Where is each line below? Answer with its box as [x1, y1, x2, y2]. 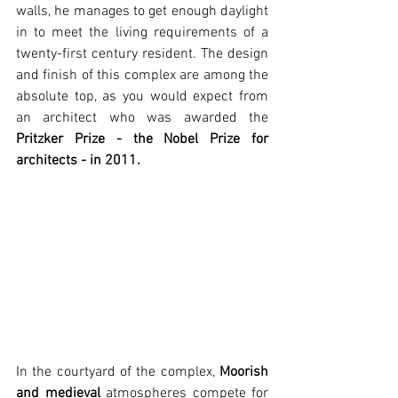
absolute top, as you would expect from [16, 88, 268, 107]
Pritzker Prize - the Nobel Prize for [16, 131, 268, 149]
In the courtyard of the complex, [16, 362, 219, 381]
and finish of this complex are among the [16, 67, 268, 85]
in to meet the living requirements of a [16, 24, 268, 43]
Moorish [219, 362, 268, 381]
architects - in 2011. [16, 152, 140, 171]
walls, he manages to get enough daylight [16, 3, 268, 21]
